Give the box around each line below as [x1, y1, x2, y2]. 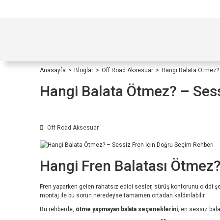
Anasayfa [40, 67, 66, 74]
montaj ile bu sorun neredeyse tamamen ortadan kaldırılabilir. [40, 192, 206, 199]
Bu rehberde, [40, 205, 76, 213]
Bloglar [74, 67, 93, 74]
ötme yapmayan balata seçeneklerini [76, 205, 178, 213]
